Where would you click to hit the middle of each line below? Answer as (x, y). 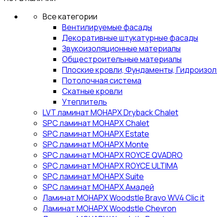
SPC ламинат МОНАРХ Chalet (96, 123)
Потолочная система (102, 80)
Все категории (70, 16)
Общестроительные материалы (122, 59)
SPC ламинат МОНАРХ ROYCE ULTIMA (110, 165)
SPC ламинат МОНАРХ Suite (93, 176)
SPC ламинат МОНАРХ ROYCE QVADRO (113, 155)
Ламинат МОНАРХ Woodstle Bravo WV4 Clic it (124, 197)
